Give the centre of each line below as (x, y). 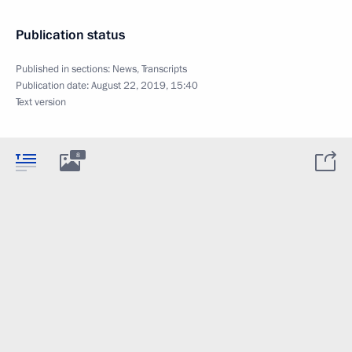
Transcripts (164, 69)
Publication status (70, 35)
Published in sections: (64, 69)
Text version (41, 102)
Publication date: (53, 86)
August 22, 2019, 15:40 (145, 86)
